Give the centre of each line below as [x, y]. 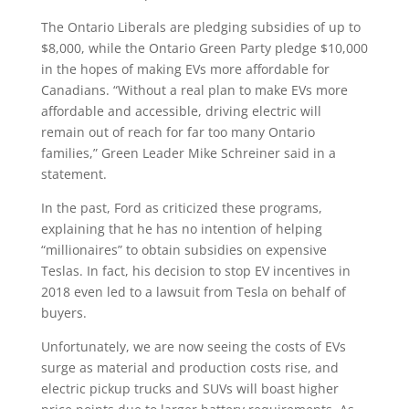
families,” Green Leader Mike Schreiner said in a [188, 153]
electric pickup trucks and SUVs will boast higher [189, 388]
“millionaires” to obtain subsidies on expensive [184, 250]
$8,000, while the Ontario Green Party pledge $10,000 [204, 48]
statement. [73, 174]
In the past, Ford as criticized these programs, [181, 208]
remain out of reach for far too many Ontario [178, 132]
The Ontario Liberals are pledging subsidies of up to [200, 27]
